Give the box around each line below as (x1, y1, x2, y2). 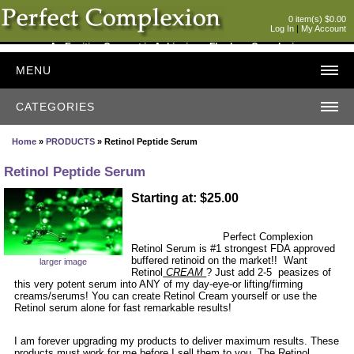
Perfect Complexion (220, 230, 314, 243)
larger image (40, 256, 87, 266)
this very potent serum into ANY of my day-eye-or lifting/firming (14, 277, 303, 290)
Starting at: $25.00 (131, 191, 239, 205)
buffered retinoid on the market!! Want (131, 254, 308, 266)
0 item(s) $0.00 (288, 14, 346, 24)
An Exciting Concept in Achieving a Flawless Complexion (49, 41, 305, 52)
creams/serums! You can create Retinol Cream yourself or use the (14, 289, 318, 302)
